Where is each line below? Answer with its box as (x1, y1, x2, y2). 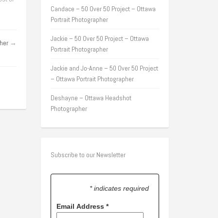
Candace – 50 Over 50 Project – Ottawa (50, 4, 156, 13)
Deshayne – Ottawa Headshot (50, 93, 131, 102)
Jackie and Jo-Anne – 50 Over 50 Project (50, 64, 158, 73)
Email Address (56, 202, 106, 211)
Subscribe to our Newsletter (50, 150, 126, 159)
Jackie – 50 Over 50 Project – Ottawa (50, 34, 149, 43)
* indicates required (89, 184, 149, 192)
